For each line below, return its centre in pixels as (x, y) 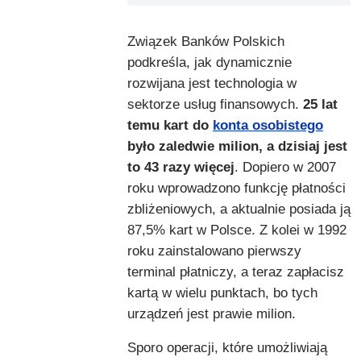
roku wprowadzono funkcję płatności (237, 189)
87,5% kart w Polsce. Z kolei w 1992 (237, 230)
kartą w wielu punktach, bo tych (222, 293)
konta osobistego (268, 126)
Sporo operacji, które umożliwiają (227, 348)
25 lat (320, 105)
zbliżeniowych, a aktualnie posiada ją (239, 210)
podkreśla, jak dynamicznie (210, 63)
